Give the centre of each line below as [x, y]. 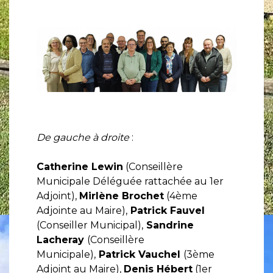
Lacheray [62, 239]
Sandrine [168, 225]
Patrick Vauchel [140, 254]
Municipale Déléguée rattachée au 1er [130, 181]
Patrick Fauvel [166, 210]
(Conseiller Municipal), [90, 225]
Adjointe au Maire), [82, 210]
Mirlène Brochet [122, 196]
